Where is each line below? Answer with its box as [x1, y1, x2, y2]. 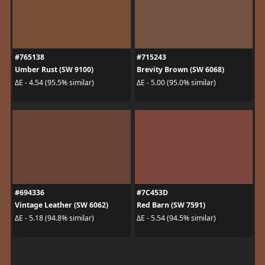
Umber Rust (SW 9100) [14, 64, 93, 75]
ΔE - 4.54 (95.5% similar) [14, 77, 94, 88]
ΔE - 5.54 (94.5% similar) [137, 212, 216, 223]
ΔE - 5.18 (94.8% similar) [14, 212, 94, 223]
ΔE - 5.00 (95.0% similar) [137, 77, 216, 88]
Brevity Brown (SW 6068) [137, 64, 224, 75]
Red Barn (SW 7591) [137, 200, 205, 211]
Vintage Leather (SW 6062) [14, 200, 108, 211]
